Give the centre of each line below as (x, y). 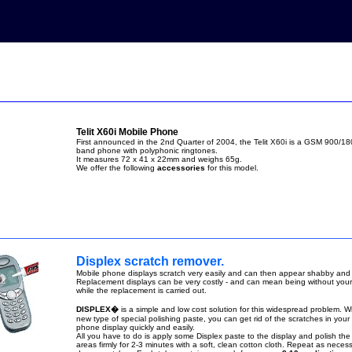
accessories (182, 168)
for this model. (235, 168)
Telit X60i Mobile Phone (127, 132)
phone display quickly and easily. (135, 327)
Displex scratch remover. (150, 261)
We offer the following (116, 168)
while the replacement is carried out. (141, 290)
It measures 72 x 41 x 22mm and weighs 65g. (159, 159)
